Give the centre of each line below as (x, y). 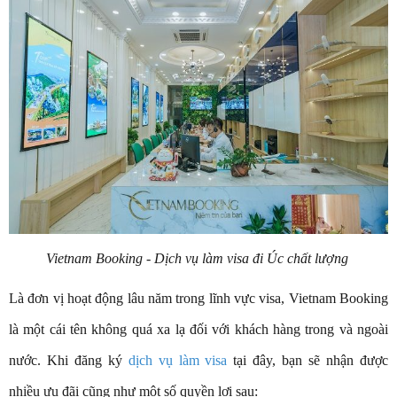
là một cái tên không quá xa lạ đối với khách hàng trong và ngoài (198, 329)
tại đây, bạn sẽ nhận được (308, 360)
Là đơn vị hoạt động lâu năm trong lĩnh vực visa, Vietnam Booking (198, 298)
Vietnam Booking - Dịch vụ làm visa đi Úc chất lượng (198, 258)
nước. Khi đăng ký (69, 360)
